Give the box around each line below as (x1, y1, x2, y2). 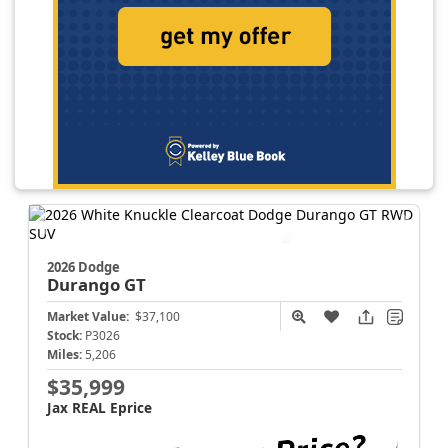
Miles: (46, 346, 82, 364)
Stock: (46, 327, 82, 345)
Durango (46, 273, 124, 297)
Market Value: (46, 308, 129, 326)
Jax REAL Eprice (46, 398, 152, 418)
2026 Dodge (46, 258, 120, 277)
